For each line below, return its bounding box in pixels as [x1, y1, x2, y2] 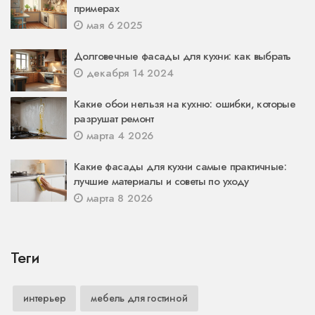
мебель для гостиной [91, 290, 188, 305]
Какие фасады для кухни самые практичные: [74, 158, 286, 174]
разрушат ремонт [74, 110, 153, 127]
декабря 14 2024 [82, 65, 174, 81]
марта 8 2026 [82, 190, 153, 206]
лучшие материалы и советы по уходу [74, 173, 249, 189]
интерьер [23, 290, 66, 305]
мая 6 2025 [82, 17, 142, 33]
